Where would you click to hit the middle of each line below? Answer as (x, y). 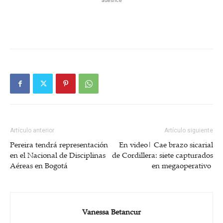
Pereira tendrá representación (59, 144)
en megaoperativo (182, 165)
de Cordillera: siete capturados (163, 155)
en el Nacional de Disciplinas (58, 155)
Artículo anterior (32, 130)
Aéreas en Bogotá (39, 165)
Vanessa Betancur (111, 211)
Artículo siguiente (189, 130)
